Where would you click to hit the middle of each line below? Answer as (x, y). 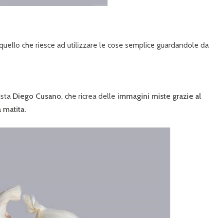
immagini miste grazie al (159, 96)
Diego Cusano (37, 96)
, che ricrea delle (89, 96)
